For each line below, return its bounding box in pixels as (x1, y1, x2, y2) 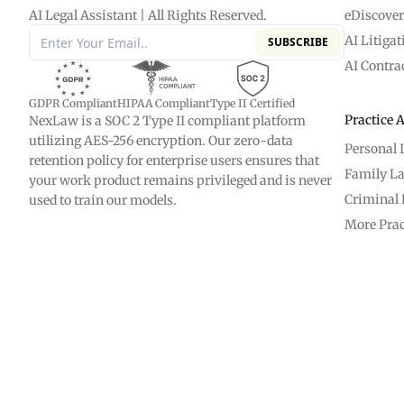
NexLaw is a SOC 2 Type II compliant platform (29, 113, 306, 129)
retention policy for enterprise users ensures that (29, 152, 319, 169)
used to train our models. (29, 192, 177, 208)
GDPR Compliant (29, 96, 117, 110)
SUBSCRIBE (268, 34, 328, 50)
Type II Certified (210, 96, 295, 110)
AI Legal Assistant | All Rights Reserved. (29, 7, 267, 23)
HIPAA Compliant (117, 96, 210, 110)
